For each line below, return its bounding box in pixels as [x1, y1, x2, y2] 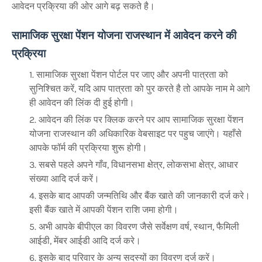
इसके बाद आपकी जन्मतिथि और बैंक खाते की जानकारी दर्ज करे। [39, 189, 250, 201]
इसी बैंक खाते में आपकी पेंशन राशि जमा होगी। [29, 204, 178, 215]
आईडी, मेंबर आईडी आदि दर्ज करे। [29, 235, 141, 246]
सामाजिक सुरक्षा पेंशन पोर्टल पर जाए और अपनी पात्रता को [36, 68, 228, 80]
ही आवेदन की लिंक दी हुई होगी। [29, 96, 137, 108]
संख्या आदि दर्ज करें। [29, 173, 99, 184]
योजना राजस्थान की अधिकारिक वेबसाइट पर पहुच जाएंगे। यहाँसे [29, 127, 242, 139]
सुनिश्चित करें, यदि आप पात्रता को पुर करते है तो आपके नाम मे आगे [29, 82, 250, 94]
